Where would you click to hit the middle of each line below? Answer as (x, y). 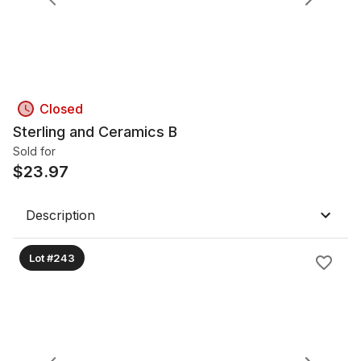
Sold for (34, 151)
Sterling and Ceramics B (95, 132)
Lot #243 (52, 257)
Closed (61, 109)
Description (60, 215)
